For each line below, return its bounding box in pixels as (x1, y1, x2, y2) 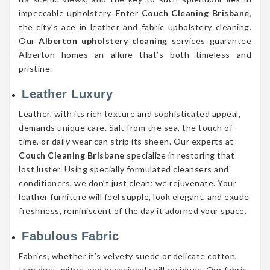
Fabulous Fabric (22, 230, 119, 243)
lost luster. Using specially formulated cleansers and (19, 164, 229, 175)
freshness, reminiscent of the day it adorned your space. (19, 206, 246, 216)
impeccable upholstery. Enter (19, 8, 142, 19)
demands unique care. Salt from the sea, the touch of (19, 122, 233, 133)
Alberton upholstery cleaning (39, 36, 168, 46)
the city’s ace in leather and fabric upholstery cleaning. (19, 22, 251, 33)
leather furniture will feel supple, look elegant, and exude (19, 192, 250, 202)
